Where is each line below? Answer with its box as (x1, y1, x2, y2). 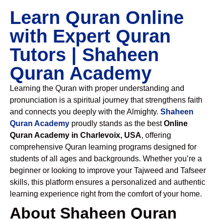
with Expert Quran (10, 26, 171, 46)
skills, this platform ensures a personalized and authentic (10, 178, 205, 186)
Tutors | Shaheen (10, 44, 159, 65)
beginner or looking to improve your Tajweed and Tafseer (10, 166, 206, 175)
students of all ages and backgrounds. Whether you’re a (10, 154, 202, 163)
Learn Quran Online (10, 7, 184, 28)
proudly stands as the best (69, 119, 164, 128)
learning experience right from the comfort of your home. (10, 190, 202, 198)
